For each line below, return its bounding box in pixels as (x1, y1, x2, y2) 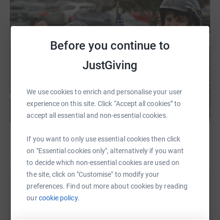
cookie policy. (38, 193, 80, 202)
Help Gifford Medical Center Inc (54, 182, 166, 192)
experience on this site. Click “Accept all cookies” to (27, 99, 181, 108)
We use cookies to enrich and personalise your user (27, 87, 182, 96)
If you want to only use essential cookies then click (27, 135, 181, 143)
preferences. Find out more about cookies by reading (27, 182, 188, 190)
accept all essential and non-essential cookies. (27, 111, 168, 119)
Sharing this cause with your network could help (26, 199, 194, 209)
